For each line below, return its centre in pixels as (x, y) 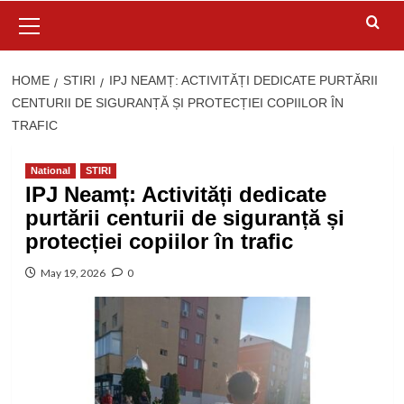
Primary (54, 9)
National (50, 170)
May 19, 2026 (73, 272)
